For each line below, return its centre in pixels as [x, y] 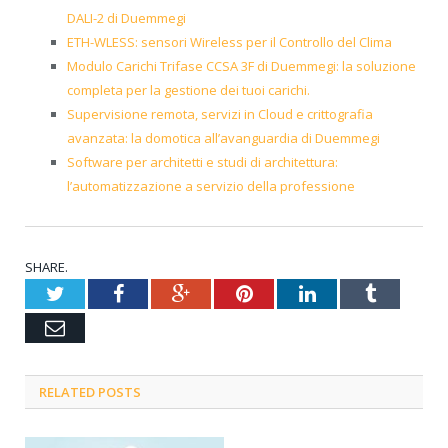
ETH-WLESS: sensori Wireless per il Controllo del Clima [229, 42]
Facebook [161, 293]
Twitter [93, 293]
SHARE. [46, 267]
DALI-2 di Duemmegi [126, 18]
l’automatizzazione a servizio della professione [211, 186]
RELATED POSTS [90, 392]
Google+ [224, 293]
